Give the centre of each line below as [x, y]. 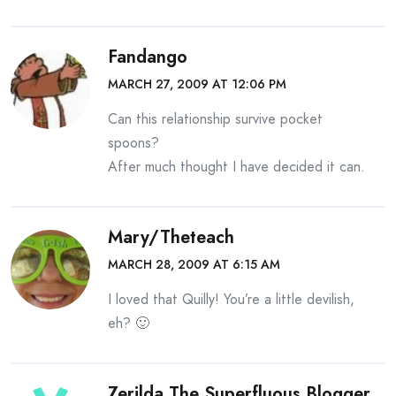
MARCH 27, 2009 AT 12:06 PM [197, 84]
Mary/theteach [171, 237]
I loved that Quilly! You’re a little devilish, [231, 299]
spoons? [133, 143]
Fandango [148, 57]
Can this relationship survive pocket [215, 119]
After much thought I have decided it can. [236, 167]
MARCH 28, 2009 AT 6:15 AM [194, 264]
